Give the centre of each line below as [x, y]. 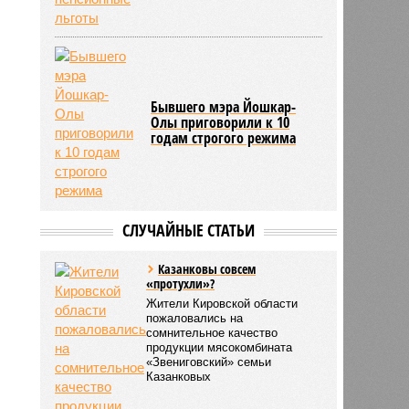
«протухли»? [181, 283]
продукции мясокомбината [220, 347]
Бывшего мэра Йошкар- [224, 106]
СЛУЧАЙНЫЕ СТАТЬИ [188, 230]
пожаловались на [195, 318]
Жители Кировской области [222, 303]
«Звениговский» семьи [209, 362]
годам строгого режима [224, 137]
